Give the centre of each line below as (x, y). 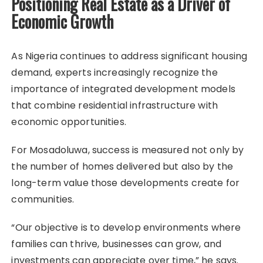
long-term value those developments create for (126, 183)
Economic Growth (63, 21)
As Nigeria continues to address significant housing (129, 56)
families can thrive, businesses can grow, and (117, 244)
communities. (43, 199)
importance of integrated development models (123, 89)
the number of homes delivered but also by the (122, 166)
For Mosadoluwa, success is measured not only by (128, 150)
